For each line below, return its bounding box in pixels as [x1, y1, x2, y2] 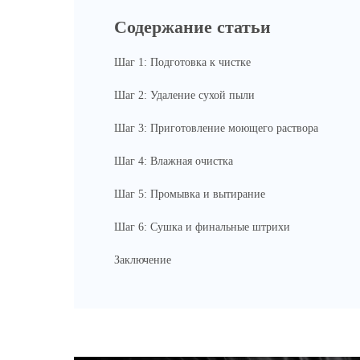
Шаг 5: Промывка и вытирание [114, 187, 265, 200]
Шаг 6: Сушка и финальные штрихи [114, 220, 290, 233]
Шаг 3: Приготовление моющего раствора [114, 121, 318, 134]
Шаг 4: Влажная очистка [114, 154, 233, 167]
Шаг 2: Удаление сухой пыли [114, 88, 255, 101]
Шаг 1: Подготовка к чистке [114, 55, 251, 68]
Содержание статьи [114, 17, 271, 37]
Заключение [114, 253, 171, 266]
